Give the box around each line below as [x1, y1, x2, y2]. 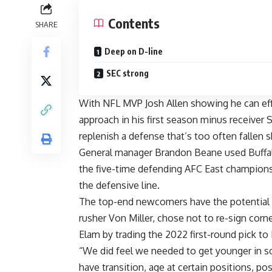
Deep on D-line [104, 46, 163, 57]
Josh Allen [145, 97, 188, 110]
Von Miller [109, 212, 152, 225]
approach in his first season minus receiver [79, 114, 267, 126]
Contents [108, 15, 160, 32]
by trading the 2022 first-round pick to [100, 228, 271, 241]
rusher [79, 212, 109, 225]
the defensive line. [79, 179, 160, 192]
